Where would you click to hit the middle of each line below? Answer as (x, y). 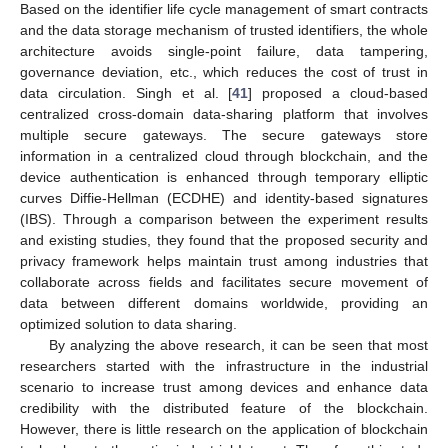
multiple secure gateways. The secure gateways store (224, 134)
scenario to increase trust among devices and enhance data (224, 386)
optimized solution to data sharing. (128, 323)
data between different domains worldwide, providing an (224, 302)
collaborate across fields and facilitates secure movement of (224, 281)
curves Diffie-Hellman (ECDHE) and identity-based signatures (224, 197)
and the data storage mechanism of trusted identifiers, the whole (224, 29)
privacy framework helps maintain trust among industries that (224, 260)
